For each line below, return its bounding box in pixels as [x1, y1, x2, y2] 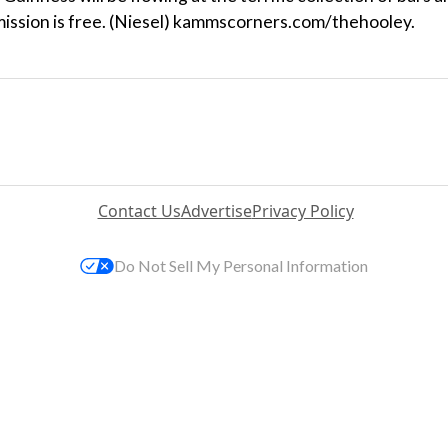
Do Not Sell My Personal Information [114, 255, 368, 275]
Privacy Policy [251, 199, 354, 222]
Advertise [180, 199, 252, 222]
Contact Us [97, 199, 181, 222]
